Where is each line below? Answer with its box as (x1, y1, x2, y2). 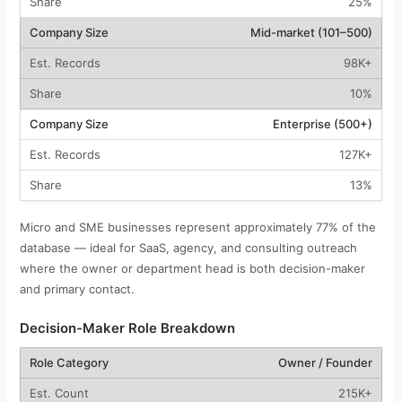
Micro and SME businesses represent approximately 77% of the (19, 219, 376, 234)
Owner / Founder (277, 354, 372, 370)
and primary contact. (19, 281, 135, 296)
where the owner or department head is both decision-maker (19, 260, 365, 275)
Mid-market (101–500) (249, 24, 372, 39)
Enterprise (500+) (272, 116, 372, 131)
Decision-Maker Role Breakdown (19, 319, 235, 336)
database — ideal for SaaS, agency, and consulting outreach (19, 240, 357, 255)
